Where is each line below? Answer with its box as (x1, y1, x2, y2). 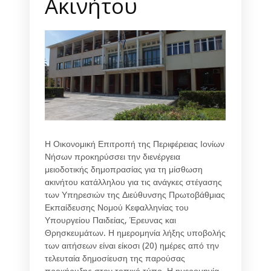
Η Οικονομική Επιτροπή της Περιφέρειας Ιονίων (45, 139, 224, 149)
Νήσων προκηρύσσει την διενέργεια (45, 151, 180, 162)
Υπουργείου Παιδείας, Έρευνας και (45, 215, 176, 225)
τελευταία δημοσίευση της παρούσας (45, 253, 185, 263)
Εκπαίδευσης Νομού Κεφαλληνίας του (45, 202, 189, 212)
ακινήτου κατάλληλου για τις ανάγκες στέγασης (45, 177, 222, 187)
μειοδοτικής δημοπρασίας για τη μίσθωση (45, 164, 203, 174)
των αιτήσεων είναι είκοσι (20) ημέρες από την (45, 240, 219, 250)
